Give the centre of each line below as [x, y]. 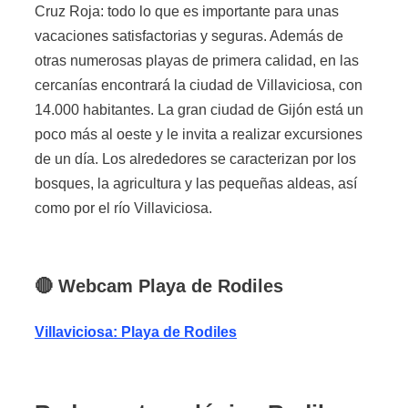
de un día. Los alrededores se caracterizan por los [195, 159]
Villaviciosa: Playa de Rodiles [136, 332]
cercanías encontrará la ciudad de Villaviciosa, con [199, 86]
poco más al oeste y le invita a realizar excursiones [199, 135]
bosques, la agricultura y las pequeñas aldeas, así [196, 184]
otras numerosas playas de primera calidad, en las [197, 61]
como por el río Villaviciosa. [123, 209]
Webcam [96, 286]
